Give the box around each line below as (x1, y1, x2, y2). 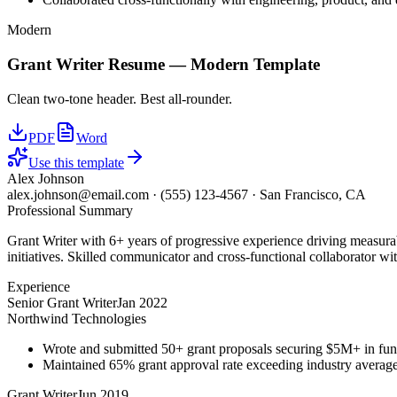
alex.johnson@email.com (7, 186, 149, 202)
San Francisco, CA (260, 186, 366, 202)
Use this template (28, 154, 124, 170)
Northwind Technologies (7, 310, 146, 326)
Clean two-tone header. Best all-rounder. (7, 90, 232, 106)
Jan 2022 (117, 294, 167, 310)
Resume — (104, 54, 191, 74)
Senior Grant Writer (7, 294, 117, 310)
